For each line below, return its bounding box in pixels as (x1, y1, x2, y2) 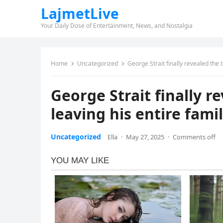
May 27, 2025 (126, 132, 164, 141)
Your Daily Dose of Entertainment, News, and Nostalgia (41, 21, 193, 30)
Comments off (173, 132, 216, 141)
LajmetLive (41, 4, 119, 23)
